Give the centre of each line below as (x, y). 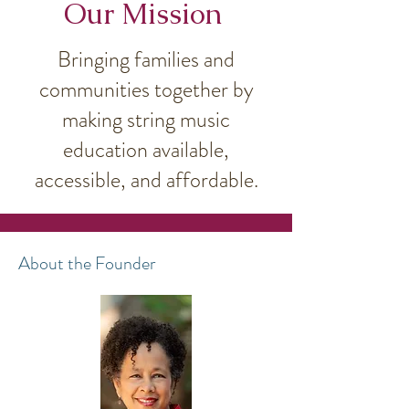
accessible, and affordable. (146, 180)
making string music (146, 120)
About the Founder (87, 263)
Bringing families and (146, 59)
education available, (146, 150)
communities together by (146, 89)
